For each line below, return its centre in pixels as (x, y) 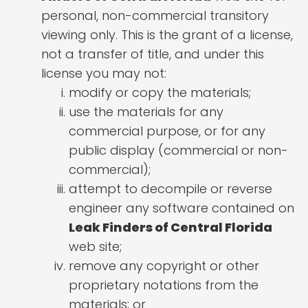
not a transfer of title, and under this (153, 54)
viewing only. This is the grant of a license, (167, 35)
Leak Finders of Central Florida (170, 228)
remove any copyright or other (164, 266)
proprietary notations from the (164, 285)
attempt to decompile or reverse (170, 189)
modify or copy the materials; (160, 93)
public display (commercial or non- (178, 151)
